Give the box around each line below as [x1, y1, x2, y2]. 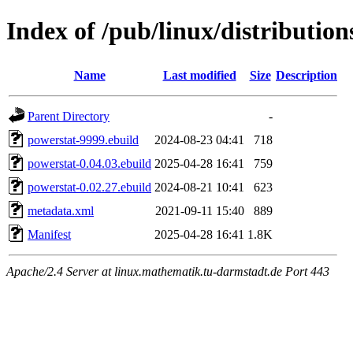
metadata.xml [28, 203, 94, 217]
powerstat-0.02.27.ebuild [28, 180, 151, 194]
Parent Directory [28, 109, 110, 123]
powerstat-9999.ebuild [28, 132, 139, 147]
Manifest [28, 227, 71, 241]
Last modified [162, 68, 236, 82]
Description [276, 68, 337, 82]
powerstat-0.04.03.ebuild [28, 156, 151, 170]
